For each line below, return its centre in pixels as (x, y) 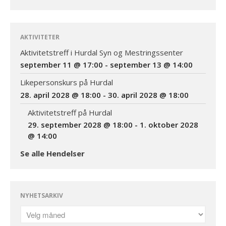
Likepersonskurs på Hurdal (67, 82)
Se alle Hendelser (52, 153)
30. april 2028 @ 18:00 (148, 95)
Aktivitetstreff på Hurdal (70, 112)
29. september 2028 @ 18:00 (80, 125)
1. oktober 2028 (169, 125)
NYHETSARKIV (42, 196)
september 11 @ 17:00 (62, 65)
